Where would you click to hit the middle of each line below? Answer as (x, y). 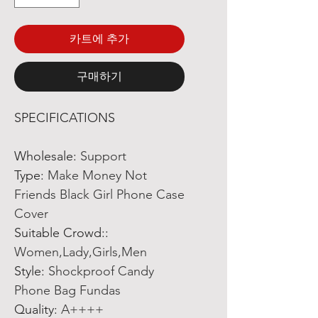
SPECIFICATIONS (65, 118)
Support (103, 156)
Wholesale (44, 156)
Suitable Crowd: (60, 233)
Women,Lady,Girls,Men (81, 252)
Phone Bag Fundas (67, 290)
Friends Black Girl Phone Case (99, 194)
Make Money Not (97, 175)
